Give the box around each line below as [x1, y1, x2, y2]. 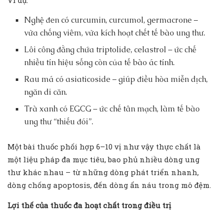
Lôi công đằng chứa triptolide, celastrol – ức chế [24, 44, 197, 55]
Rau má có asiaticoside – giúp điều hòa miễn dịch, [24, 74, 208, 85]
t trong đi [116, 200, 151, 211]
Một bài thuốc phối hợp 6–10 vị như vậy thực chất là [7, 142, 201, 152]
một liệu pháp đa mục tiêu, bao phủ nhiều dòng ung [7, 154, 200, 165]
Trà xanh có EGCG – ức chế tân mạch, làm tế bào [24, 104, 200, 114]
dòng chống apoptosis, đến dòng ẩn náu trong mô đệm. [7, 180, 211, 190]
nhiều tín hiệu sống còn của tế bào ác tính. [24, 57, 175, 68]
